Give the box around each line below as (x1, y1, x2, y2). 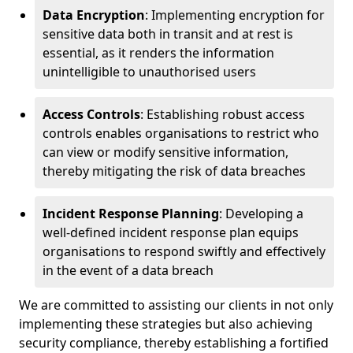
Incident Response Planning (43, 205, 219, 222)
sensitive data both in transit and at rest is (43, 25, 293, 43)
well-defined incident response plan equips (43, 224, 299, 241)
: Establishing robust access (140, 106, 305, 123)
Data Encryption (43, 6, 145, 24)
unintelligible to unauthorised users (43, 63, 256, 80)
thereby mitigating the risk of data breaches (43, 162, 306, 180)
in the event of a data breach (43, 262, 214, 279)
